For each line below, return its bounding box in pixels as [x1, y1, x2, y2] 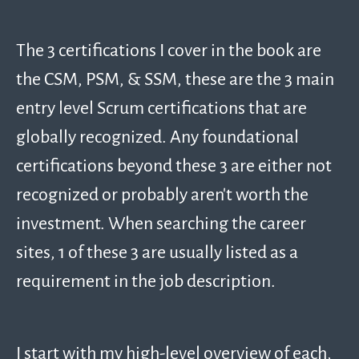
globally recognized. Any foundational [16, 124, 299, 148]
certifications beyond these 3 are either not [16, 153, 332, 177]
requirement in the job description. [16, 268, 276, 292]
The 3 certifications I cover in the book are [16, 38, 321, 62]
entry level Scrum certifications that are [16, 95, 307, 119]
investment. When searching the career [16, 211, 306, 235]
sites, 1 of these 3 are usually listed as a [16, 240, 298, 264]
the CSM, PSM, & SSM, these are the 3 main [16, 67, 334, 91]
